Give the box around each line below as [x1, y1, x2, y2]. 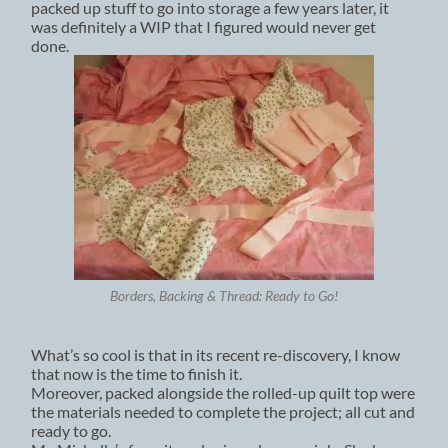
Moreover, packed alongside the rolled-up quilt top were [31, 382, 416, 402]
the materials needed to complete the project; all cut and [31, 401, 416, 421]
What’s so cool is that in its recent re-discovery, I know [31, 344, 401, 364]
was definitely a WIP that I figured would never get [31, 16, 377, 36]
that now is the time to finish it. [31, 363, 243, 383]
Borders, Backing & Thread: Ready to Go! [109, 288, 338, 305]
